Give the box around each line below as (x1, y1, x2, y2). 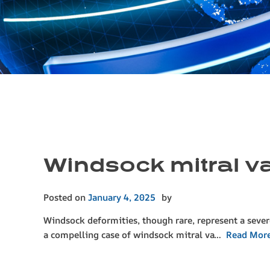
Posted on (43, 191, 88, 204)
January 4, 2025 (88, 191, 155, 204)
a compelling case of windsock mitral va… (43, 228, 226, 242)
